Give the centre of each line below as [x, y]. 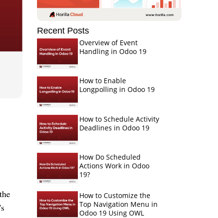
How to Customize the [115, 195]
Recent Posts [63, 31]
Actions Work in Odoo [114, 166]
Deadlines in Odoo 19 [114, 127]
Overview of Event [108, 43]
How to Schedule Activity [119, 119]
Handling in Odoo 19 [113, 51]
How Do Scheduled [110, 157]
